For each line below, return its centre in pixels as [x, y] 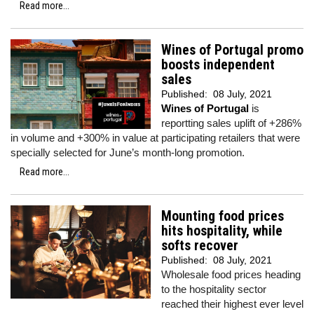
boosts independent [218, 65]
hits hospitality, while [222, 231]
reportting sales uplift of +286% [231, 123]
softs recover [200, 246]
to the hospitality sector [214, 289]
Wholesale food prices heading [231, 274]
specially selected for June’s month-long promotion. [128, 152]
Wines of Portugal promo [232, 50]
